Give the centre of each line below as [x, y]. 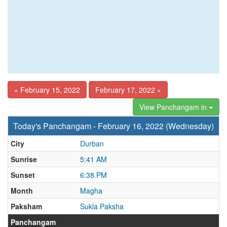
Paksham [26, 206]
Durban [92, 143]
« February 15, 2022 [47, 90]
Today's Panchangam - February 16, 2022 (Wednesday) [113, 126]
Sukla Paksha [102, 206]
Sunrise [24, 159]
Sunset [23, 175]
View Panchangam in [174, 107]
